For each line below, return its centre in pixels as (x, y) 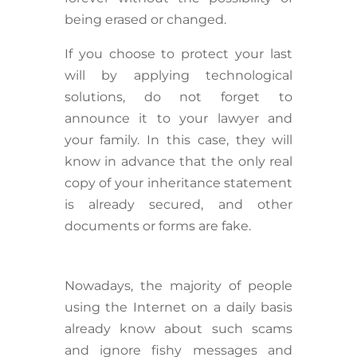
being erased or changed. (147, 20)
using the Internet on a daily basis (178, 308)
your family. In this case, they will (178, 140)
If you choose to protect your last (178, 54)
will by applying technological (178, 76)
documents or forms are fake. (157, 226)
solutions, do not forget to (178, 97)
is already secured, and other (178, 205)
